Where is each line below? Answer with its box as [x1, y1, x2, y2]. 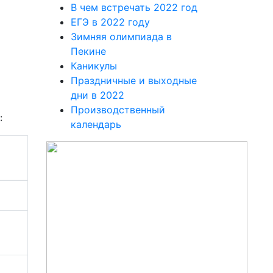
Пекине [71, 45, 106, 57]
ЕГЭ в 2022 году [71, 16, 150, 28]
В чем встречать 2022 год [71, 1, 197, 13]
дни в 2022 [71, 89, 124, 101]
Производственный [71, 104, 165, 116]
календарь [71, 118, 121, 130]
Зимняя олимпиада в [71, 30, 172, 43]
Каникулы [71, 60, 117, 72]
